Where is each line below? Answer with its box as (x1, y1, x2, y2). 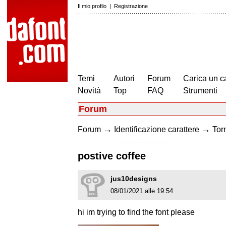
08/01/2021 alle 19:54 (110, 187, 173, 195)
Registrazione (114, 3, 148, 9)
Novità (78, 86, 101, 95)
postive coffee (78, 150, 146, 162)
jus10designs (110, 175, 157, 183)
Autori (114, 74, 135, 83)
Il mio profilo (78, 3, 106, 9)
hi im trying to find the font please (78, 208, 195, 217)
